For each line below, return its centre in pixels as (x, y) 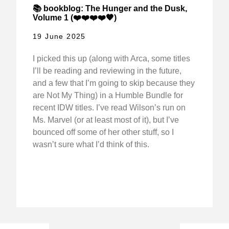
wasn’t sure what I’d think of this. (91, 145)
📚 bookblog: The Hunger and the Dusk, (110, 9)
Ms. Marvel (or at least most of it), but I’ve (106, 120)
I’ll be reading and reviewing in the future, (107, 71)
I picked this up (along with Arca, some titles (111, 59)
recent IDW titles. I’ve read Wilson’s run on (109, 108)
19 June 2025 (59, 37)
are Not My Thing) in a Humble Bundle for (108, 96)
